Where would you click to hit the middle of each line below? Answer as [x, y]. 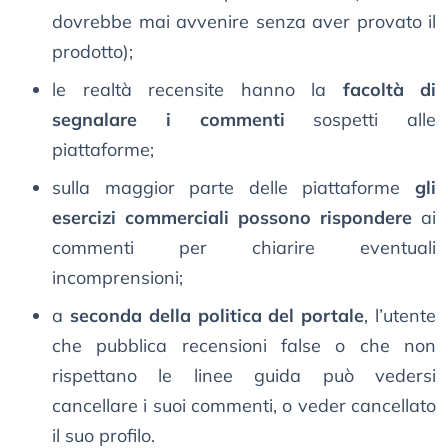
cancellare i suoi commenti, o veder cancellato [244, 406]
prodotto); [92, 52]
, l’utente [400, 316]
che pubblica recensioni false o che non [244, 346]
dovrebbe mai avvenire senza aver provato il [244, 22]
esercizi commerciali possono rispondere [236, 218]
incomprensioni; [117, 278]
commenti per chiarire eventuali [244, 248]
